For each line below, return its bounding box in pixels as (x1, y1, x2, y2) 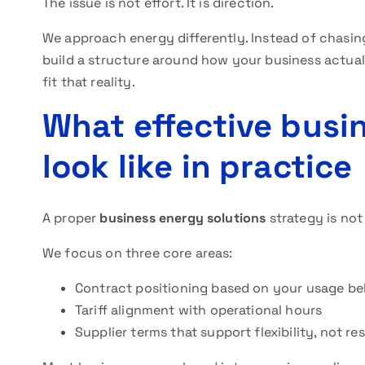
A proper (42, 209, 100, 226)
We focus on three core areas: (42, 244, 233, 262)
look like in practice (42, 146, 353, 187)
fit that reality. (42, 73, 135, 90)
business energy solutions (99, 209, 266, 226)
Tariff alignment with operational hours (75, 301, 323, 319)
